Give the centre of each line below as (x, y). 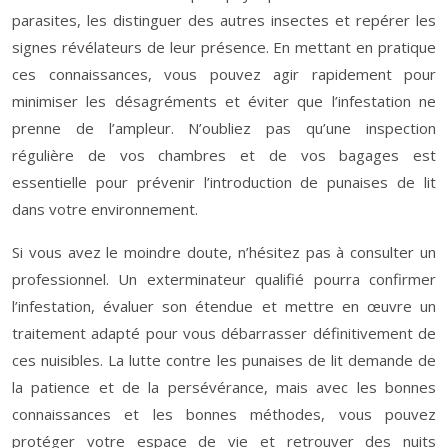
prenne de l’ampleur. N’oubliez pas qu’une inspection (224, 128)
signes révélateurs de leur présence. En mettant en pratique (224, 47)
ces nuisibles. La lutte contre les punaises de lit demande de (224, 360)
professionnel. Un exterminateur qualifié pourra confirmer (224, 279)
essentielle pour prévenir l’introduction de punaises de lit (224, 182)
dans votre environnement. (105, 209)
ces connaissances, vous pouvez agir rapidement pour (224, 74)
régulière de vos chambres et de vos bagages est (224, 155)
